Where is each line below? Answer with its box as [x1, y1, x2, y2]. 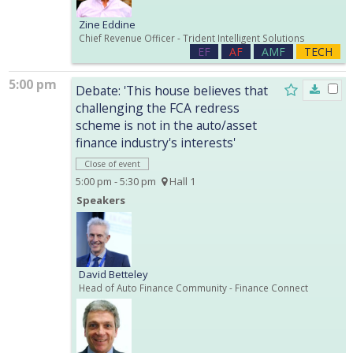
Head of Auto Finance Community [79, 281, 227, 294]
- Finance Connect [227, 281, 308, 294]
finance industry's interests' [76, 133, 236, 151]
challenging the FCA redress [76, 98, 240, 117]
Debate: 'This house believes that [76, 81, 268, 99]
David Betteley [79, 266, 148, 281]
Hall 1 [167, 173, 195, 188]
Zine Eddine [79, 17, 136, 32]
